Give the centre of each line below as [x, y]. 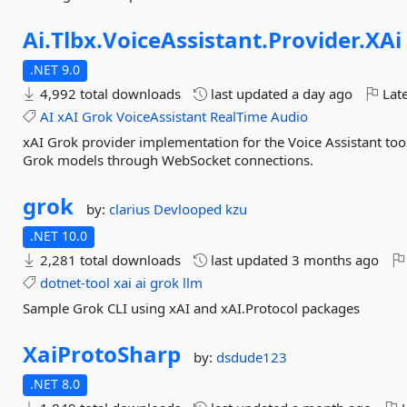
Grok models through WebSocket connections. [169, 160]
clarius [132, 209]
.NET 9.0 [55, 69]
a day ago [323, 94]
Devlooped [190, 209]
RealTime [239, 116]
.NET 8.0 [55, 384]
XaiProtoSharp [102, 354]
